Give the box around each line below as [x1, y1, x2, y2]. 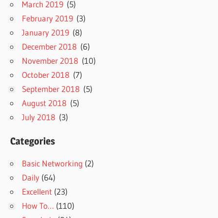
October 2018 [22, 69, 70, 80]
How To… [22, 200, 54, 211]
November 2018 [22, 55, 79, 66]
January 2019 [22, 27, 70, 37]
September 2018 [22, 83, 80, 94]
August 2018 [22, 97, 67, 108]
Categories [10, 135, 55, 147]
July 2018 [22, 111, 56, 122]
